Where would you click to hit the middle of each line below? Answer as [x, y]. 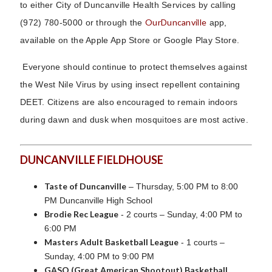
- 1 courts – [202, 242]
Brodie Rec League [81, 214]
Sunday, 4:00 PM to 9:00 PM [99, 256]
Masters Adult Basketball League [111, 242]
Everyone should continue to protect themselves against [135, 66]
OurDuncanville [176, 22]
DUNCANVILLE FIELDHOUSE [92, 159]
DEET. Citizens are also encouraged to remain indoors [129, 102]
